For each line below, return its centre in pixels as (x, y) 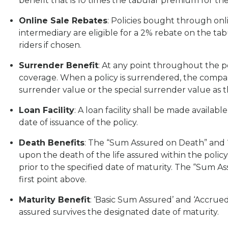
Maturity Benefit (54, 200)
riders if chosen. (50, 45)
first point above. (53, 180)
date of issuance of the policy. (78, 123)
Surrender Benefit (59, 66)
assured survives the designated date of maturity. (119, 212)
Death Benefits (52, 143)
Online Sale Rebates (63, 21)
